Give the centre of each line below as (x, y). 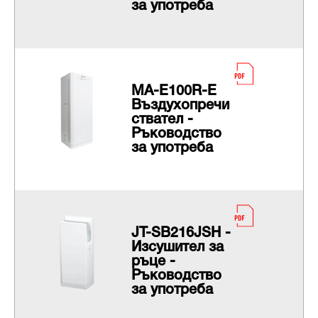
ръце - (153, 262)
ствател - (162, 120)
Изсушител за (177, 248)
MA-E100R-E (174, 92)
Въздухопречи (180, 106)
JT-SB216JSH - (181, 234)
